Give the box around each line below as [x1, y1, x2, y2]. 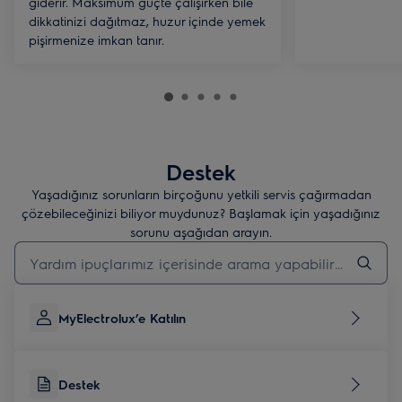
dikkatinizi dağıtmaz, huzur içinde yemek [29, 13, 266, 29]
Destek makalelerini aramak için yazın [13, 241, 208, 256]
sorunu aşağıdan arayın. [130, 223, 272, 240]
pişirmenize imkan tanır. [29, 31, 164, 48]
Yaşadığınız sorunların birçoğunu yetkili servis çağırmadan [31, 186, 371, 202]
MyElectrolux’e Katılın [58, 310, 186, 326]
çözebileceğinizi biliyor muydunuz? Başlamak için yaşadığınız [22, 205, 380, 221]
